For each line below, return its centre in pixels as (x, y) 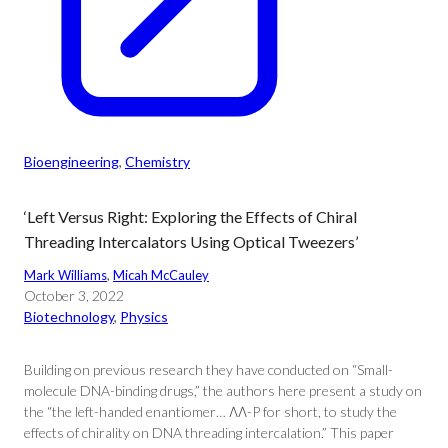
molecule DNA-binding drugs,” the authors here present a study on (223, 390)
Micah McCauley (161, 275)
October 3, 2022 (74, 295)
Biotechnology (69, 316)
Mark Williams (65, 275)
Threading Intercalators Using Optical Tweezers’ (191, 241)
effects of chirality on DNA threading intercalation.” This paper (209, 432)
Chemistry (157, 161)
